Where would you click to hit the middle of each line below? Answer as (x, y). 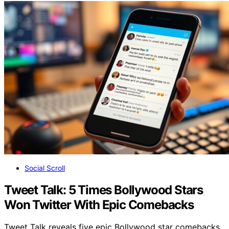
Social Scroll (45, 168)
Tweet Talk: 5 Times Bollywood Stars (104, 190)
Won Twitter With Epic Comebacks (99, 204)
